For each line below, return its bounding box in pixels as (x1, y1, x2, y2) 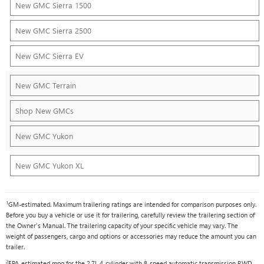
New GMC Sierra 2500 (15, 25, 91, 35)
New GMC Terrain (15, 80, 76, 90)
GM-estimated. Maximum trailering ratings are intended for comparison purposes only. (8, 199, 256, 209)
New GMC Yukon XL (15, 160, 84, 170)
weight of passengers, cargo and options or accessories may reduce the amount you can (6, 231, 256, 240)
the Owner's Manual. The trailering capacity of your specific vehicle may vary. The (6, 220, 238, 230)
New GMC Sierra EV (15, 50, 84, 61)
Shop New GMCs (15, 105, 74, 115)
